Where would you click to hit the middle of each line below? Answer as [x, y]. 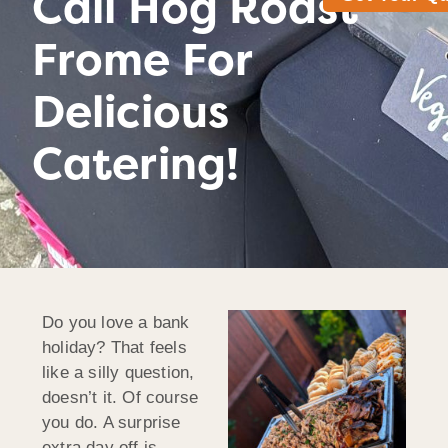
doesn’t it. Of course [120, 397]
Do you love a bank [116, 322]
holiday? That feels [114, 347]
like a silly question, [118, 372]
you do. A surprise [111, 422]
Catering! [135, 164]
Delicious [130, 112]
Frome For [142, 60]
